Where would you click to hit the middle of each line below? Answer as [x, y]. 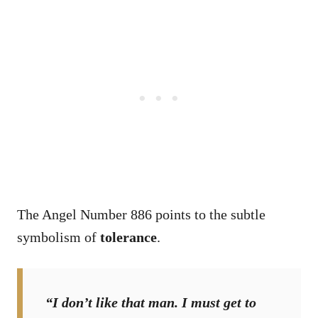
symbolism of [59, 237]
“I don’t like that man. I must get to [151, 302]
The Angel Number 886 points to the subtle [141, 214]
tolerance [128, 237]
